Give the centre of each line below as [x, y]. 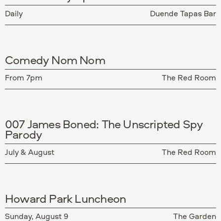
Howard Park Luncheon [66, 198]
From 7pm [24, 77]
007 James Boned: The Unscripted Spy [104, 124]
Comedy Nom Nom [55, 59]
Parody [24, 134]
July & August [30, 152]
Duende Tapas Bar [183, 13]
